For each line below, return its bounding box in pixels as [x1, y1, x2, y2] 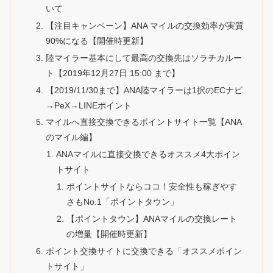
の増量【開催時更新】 [66, 229, 152, 239]
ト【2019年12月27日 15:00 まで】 [45, 68, 180, 78]
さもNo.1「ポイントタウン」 [66, 197, 179, 207]
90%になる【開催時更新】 [45, 35, 148, 46]
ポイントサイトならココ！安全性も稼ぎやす [66, 182, 238, 192]
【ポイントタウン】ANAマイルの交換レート [66, 214, 238, 224]
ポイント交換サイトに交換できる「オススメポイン [45, 246, 242, 256]
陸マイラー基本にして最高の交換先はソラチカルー [45, 52, 242, 63]
